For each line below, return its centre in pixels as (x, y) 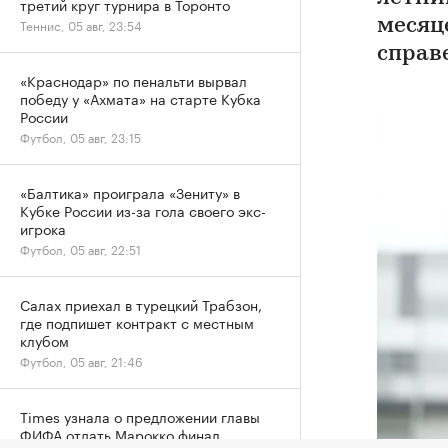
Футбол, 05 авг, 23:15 (80, 136)
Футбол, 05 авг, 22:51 (80, 248)
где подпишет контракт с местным (137, 322)
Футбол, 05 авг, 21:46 (81, 360)
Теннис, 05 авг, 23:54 (81, 24)
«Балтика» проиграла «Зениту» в (130, 192)
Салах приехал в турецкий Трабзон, (141, 304)
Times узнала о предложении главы (140, 416)
